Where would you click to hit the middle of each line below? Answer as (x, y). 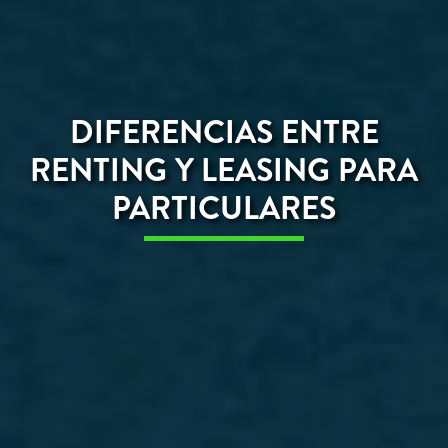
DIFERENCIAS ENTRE (224, 131)
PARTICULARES (224, 207)
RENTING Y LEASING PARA (224, 169)
